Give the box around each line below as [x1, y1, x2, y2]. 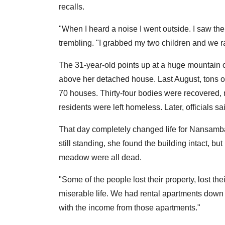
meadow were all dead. [59, 153, 142, 162]
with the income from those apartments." [59, 203, 200, 212]
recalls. [59, 3, 86, 12]
